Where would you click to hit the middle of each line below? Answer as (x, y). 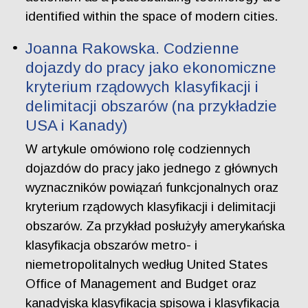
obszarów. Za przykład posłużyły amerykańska (155, 225)
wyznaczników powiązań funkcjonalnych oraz (152, 187)
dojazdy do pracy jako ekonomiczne (151, 67)
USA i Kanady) (77, 125)
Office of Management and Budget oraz (141, 283)
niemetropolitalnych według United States (147, 264)
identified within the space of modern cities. (152, 16)
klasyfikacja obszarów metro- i (112, 245)
